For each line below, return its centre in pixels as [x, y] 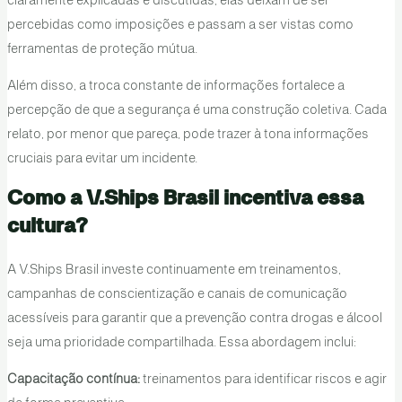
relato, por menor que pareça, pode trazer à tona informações [188, 135]
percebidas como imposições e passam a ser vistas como [180, 25]
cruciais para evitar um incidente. [102, 159]
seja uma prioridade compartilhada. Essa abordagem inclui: [181, 342]
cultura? [47, 226]
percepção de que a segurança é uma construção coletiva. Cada [197, 111]
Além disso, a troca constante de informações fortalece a [175, 87]
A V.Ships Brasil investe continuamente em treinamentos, [174, 270]
